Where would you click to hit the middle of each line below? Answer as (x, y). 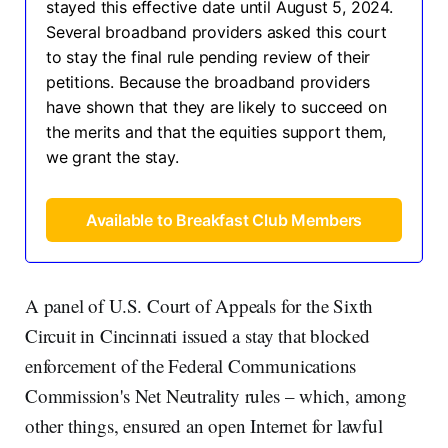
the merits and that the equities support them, (216, 131)
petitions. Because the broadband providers (208, 81)
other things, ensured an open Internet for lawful (204, 426)
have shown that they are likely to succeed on (216, 106)
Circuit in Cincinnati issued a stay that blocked (197, 336)
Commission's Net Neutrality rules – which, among (216, 396)
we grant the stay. (112, 156)
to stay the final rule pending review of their (208, 56)
